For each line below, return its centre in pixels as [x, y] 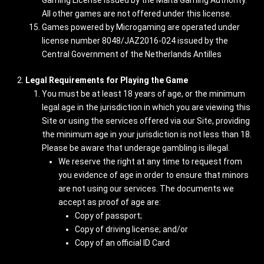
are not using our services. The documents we [146, 189]
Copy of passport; [108, 216]
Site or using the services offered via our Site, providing [146, 121]
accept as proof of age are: [110, 202]
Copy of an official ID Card [122, 243]
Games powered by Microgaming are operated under [141, 27]
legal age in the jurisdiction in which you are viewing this [146, 107]
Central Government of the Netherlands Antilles [132, 54]
